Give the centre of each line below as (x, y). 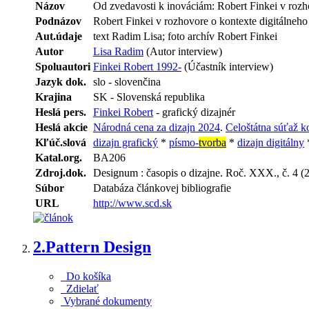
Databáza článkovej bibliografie (162, 188)
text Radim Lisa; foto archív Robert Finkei (185, 36)
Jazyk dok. (61, 81)
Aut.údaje (59, 36)
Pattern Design (98, 247)
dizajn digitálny (271, 142)
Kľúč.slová (61, 142)
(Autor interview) (183, 51)
